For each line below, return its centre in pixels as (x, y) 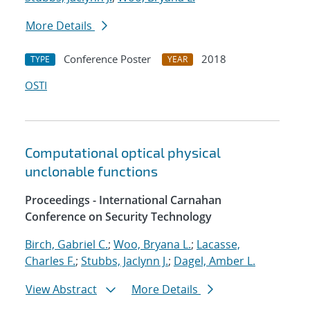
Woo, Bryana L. (152, 245)
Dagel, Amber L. (215, 261)
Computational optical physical (123, 153)
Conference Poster (107, 59)
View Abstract (61, 290)
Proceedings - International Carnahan (123, 200)
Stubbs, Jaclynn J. (125, 261)
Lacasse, (218, 245)
